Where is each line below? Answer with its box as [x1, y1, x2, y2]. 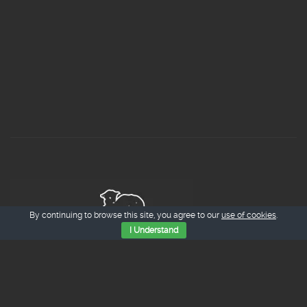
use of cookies [221, 210, 276, 220]
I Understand [129, 225, 178, 235]
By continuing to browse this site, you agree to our [29, 210, 221, 220]
